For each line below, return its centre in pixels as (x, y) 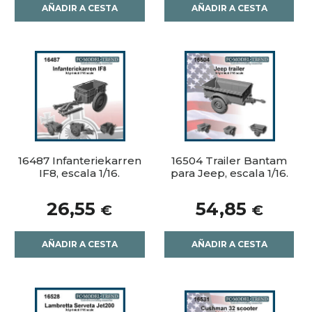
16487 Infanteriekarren (79, 161)
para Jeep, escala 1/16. (229, 173)
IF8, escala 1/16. (80, 173)
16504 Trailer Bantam (229, 161)
